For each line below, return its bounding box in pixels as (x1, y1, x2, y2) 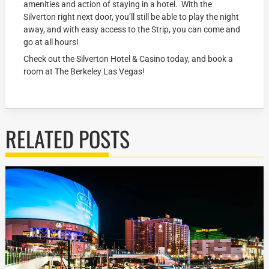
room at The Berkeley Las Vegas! (23, 66, 145, 76)
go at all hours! (23, 37, 79, 47)
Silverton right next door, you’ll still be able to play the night (23, 11, 240, 22)
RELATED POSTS (5, 122, 130, 154)
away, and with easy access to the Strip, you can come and (23, 24, 241, 34)
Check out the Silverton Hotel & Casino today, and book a (23, 53, 234, 64)
